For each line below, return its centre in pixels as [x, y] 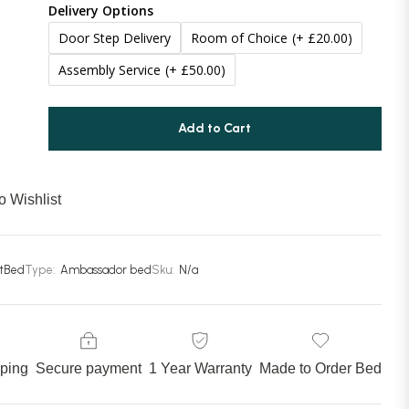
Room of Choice [239, 38]
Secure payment [88, 369]
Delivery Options [100, 11]
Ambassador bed [105, 270]
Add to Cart [215, 129]
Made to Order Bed [320, 369]
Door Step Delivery [114, 38]
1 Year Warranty [200, 369]
